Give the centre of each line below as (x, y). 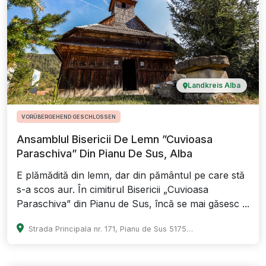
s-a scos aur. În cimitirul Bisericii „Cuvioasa (113, 190)
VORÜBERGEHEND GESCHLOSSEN (69, 117)
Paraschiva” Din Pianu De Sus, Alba (104, 154)
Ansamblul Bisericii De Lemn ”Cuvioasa (115, 140)
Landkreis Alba (214, 85)
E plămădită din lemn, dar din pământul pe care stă (131, 175)
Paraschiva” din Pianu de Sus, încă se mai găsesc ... (133, 204)
